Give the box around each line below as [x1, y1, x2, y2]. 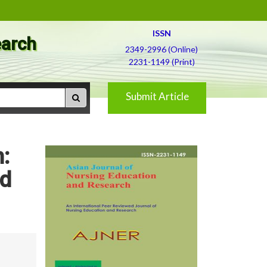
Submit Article [125, 90, 189, 103]
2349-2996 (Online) [125, 44, 198, 54]
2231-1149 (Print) [128, 57, 195, 67]
